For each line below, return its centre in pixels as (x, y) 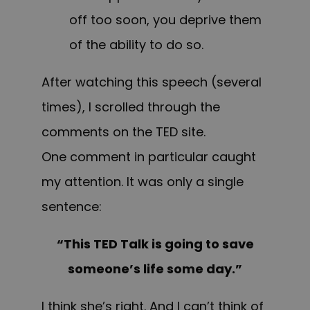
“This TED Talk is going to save (155, 244)
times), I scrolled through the (131, 107)
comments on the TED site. (124, 132)
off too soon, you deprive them (165, 20)
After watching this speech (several (152, 82)
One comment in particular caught (149, 157)
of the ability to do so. (136, 45)
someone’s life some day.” (155, 269)
